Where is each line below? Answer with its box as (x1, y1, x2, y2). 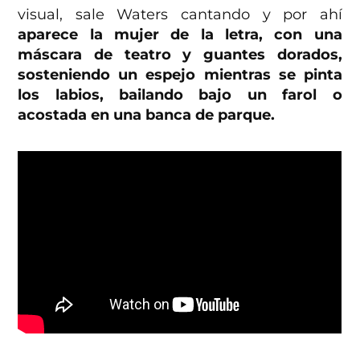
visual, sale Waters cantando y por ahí (18, 6, 342, 24)
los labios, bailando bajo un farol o (18, 86, 342, 104)
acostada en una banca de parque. (18, 106, 276, 125)
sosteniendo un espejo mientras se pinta (18, 66, 342, 84)
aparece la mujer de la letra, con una (18, 26, 342, 44)
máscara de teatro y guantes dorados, (18, 46, 342, 64)
